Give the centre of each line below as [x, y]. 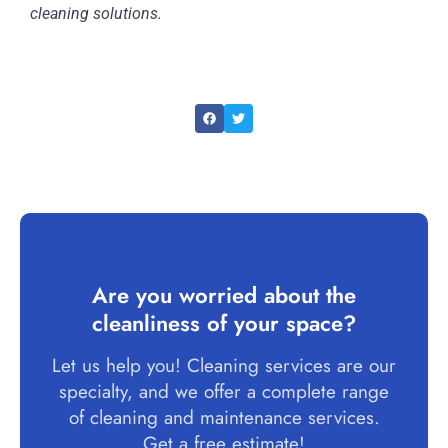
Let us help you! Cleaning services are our [224, 366]
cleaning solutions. [96, 13]
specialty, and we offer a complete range [224, 392]
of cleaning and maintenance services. [224, 418]
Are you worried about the [224, 295]
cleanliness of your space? [224, 323]
